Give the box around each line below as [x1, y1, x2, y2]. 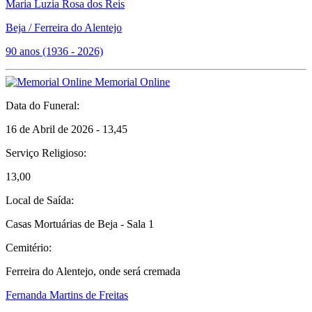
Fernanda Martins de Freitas [6, 289, 128, 301]
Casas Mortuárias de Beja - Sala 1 [6, 218, 154, 230]
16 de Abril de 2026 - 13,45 [6, 123, 127, 135]
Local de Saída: [6, 194, 74, 206]
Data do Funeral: [6, 100, 79, 111]
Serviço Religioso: [6, 147, 86, 159]
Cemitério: [6, 242, 52, 253]
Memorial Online [92, 76, 170, 88]
